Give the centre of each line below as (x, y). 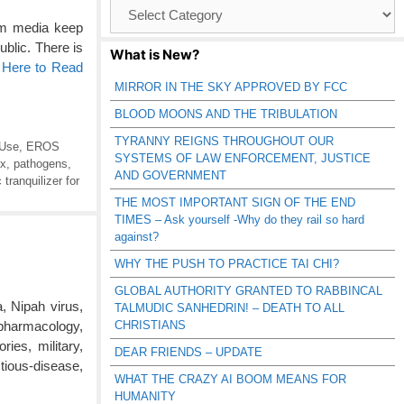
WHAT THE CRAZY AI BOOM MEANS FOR (230, 379)
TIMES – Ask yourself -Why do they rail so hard (239, 220)
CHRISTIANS (150, 325)
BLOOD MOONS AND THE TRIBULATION (226, 114)
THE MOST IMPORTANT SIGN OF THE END (235, 202)
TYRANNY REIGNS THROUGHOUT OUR (224, 141)
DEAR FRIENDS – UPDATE (188, 352)
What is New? (155, 55)
